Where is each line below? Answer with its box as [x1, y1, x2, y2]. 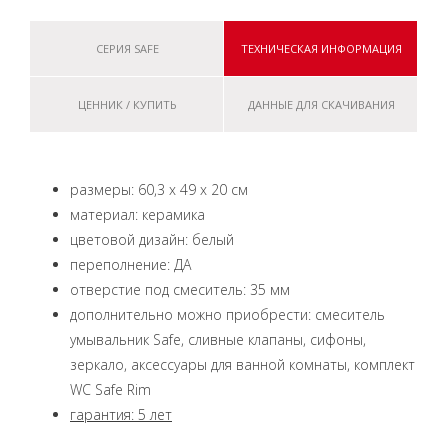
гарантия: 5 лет [70, 405, 172, 424]
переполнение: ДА [70, 255, 191, 274]
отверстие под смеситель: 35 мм [70, 280, 290, 299]
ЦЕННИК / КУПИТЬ [77, 97, 177, 112]
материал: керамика [70, 205, 205, 224]
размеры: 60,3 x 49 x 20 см [70, 180, 248, 199]
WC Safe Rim [70, 380, 151, 399]
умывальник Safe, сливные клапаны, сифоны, [70, 330, 366, 349]
